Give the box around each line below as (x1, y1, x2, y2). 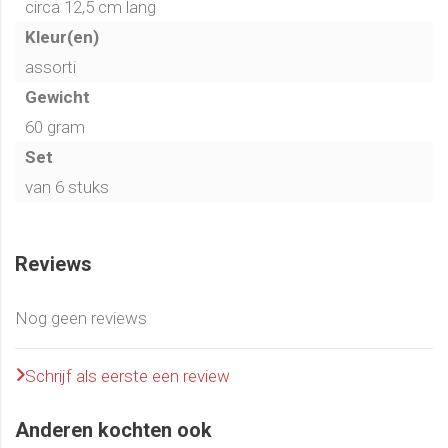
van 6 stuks (25, 177, 109, 198)
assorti (25, 57, 76, 78)
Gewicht (25, 87, 90, 108)
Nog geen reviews (15, 308, 147, 329)
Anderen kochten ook (15, 418, 212, 443)
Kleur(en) (25, 27, 99, 48)
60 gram (25, 117, 85, 138)
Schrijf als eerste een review (25, 366, 230, 387)
